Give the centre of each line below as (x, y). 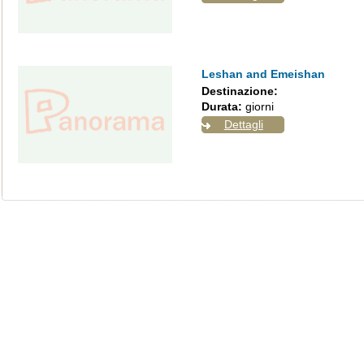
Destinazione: (239, 91)
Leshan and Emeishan (263, 74)
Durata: (221, 106)
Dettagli (243, 124)
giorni (258, 106)
